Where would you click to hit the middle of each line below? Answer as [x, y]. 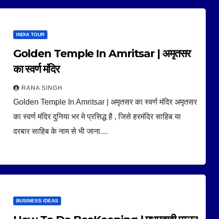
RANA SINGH [42, 88]
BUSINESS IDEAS [37, 200]
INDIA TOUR [30, 34]
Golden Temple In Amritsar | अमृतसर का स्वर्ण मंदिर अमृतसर [105, 102]
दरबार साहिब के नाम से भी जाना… [60, 131]
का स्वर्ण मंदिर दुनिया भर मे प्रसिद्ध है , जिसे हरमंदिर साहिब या [97, 116]
